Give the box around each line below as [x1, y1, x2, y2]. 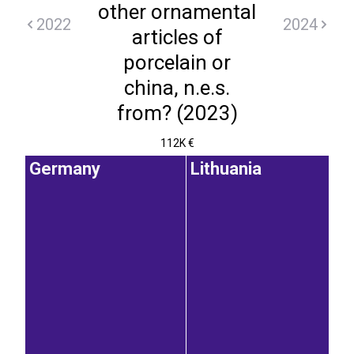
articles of [131, 25, 223, 49]
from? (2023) [116, 101, 238, 125]
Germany [29, 159, 100, 179]
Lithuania [190, 159, 262, 179]
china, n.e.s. [124, 76, 230, 100]
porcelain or [123, 51, 231, 74]
